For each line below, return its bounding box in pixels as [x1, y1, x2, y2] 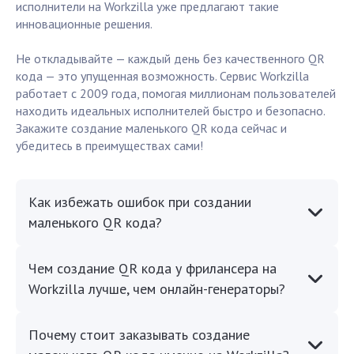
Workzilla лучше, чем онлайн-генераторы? [28, 280, 285, 299]
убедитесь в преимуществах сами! [16, 137, 203, 154]
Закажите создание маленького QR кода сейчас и [16, 120, 287, 137]
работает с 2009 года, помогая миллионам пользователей [16, 85, 336, 102]
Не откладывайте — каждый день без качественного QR [16, 51, 325, 67]
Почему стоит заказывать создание [28, 326, 250, 345]
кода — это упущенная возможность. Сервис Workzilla [16, 68, 309, 85]
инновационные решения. [16, 16, 153, 32]
